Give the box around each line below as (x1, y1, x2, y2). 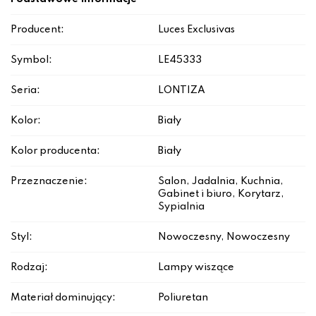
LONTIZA (158, 85, 205, 96)
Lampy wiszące (158, 262, 234, 273)
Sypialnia (158, 202, 205, 212)
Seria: (11, 85, 40, 96)
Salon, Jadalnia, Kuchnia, (158, 176, 284, 187)
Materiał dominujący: (11, 293, 116, 303)
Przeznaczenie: (11, 176, 87, 187)
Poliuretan (158, 293, 208, 303)
